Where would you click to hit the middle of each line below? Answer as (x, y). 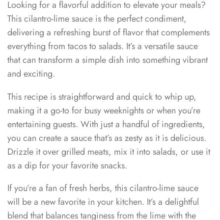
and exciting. (31, 74)
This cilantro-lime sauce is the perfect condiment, (97, 19)
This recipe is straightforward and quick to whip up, (102, 96)
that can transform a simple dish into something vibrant (108, 60)
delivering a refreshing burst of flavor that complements (109, 33)
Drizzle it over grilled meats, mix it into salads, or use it (109, 151)
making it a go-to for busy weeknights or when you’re (104, 110)
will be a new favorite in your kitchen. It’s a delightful (103, 202)
